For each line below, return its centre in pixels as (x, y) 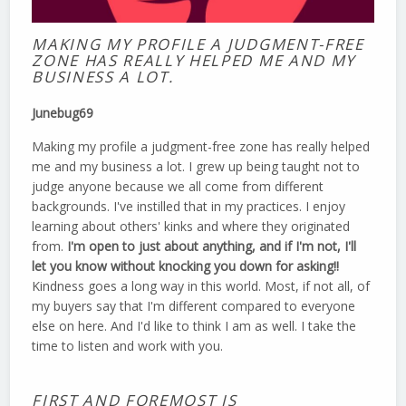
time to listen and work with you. (128, 345)
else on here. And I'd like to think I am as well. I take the (194, 325)
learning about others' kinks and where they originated (191, 226)
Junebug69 (63, 112)
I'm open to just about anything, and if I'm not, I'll (212, 246)
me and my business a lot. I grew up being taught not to (196, 166)
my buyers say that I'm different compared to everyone (194, 305)
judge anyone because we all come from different (178, 186)
